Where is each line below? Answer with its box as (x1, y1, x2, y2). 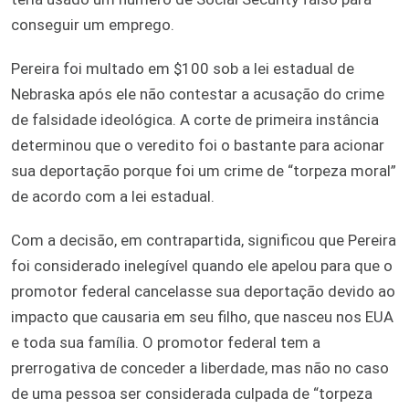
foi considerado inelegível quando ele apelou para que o (11, 257, 393, 276)
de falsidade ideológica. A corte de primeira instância (11, 110, 379, 130)
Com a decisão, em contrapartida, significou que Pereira (11, 231, 396, 250)
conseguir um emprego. (11, 16, 174, 35)
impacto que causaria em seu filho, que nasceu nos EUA (11, 308, 393, 327)
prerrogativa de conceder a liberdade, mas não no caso (11, 359, 389, 378)
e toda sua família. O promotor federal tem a (11, 333, 320, 352)
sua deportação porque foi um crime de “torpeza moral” (11, 162, 396, 181)
